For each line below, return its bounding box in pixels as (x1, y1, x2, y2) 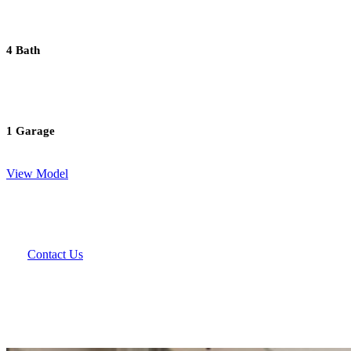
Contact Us (27, 247, 83, 261)
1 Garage (6, 124, 55, 137)
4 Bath (6, 43, 40, 56)
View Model (6, 166, 68, 180)
